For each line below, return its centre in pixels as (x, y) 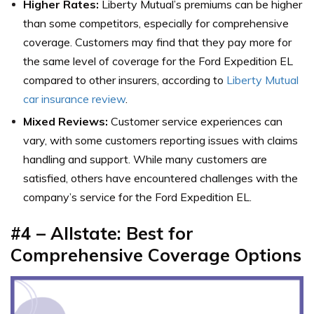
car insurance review (74, 98)
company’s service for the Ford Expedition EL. (137, 197)
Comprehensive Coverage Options (156, 254)
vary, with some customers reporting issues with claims (161, 140)
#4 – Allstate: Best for (102, 233)
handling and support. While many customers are (145, 159)
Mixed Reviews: (66, 121)
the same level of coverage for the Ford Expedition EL (158, 61)
